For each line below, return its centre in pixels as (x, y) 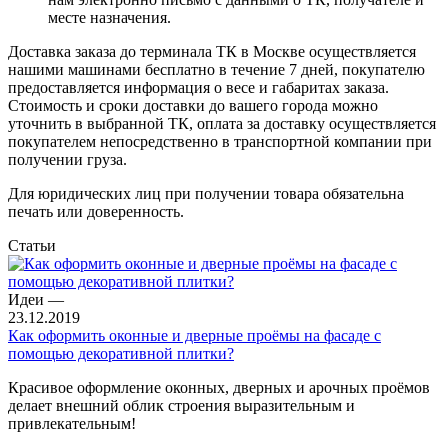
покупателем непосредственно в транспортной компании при (220, 141)
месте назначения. (109, 17)
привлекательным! (72, 423)
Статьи (32, 245)
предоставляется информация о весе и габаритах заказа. (198, 87)
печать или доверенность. (96, 211)
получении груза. (67, 159)
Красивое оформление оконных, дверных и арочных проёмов (219, 387)
